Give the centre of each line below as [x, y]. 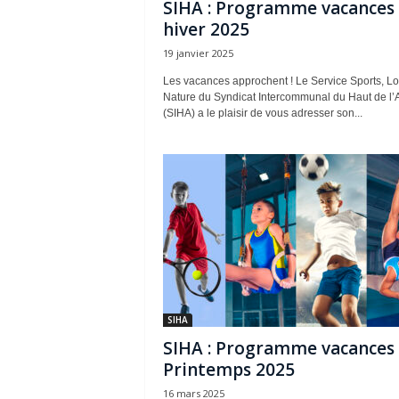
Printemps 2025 [228, 370]
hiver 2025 [206, 29]
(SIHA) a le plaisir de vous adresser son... [262, 113]
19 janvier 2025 [198, 53]
